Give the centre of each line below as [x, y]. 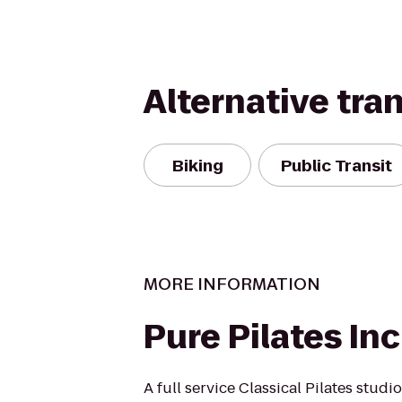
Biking [197, 165]
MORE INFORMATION [232, 284]
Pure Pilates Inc [272, 337]
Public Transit [336, 165]
